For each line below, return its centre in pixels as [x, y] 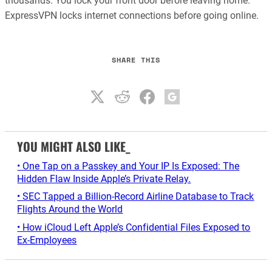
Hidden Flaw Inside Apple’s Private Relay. [104, 178]
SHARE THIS [136, 60]
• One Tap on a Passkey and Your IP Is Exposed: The [128, 166]
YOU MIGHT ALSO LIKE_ [74, 147]
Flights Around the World [70, 209]
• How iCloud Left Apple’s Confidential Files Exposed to [134, 227]
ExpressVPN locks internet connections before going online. [132, 15]
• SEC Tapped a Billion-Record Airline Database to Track [136, 197]
